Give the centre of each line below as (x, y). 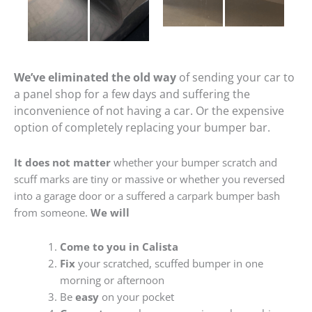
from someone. (52, 212)
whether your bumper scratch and (194, 162)
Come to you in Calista (119, 247)
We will (110, 212)
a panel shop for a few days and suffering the (132, 94)
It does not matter (62, 162)
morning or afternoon (112, 280)
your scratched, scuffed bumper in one (169, 264)
